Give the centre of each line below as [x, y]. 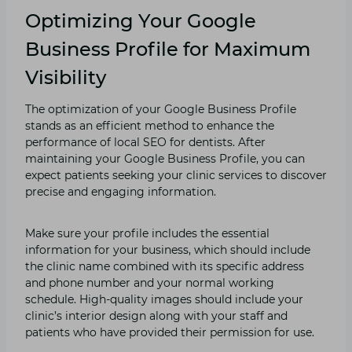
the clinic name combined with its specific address [165, 266]
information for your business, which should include [168, 249]
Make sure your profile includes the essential [147, 233]
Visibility [66, 77]
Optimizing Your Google [141, 20]
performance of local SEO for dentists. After [145, 142]
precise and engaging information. [121, 191]
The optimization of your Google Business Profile [161, 109]
